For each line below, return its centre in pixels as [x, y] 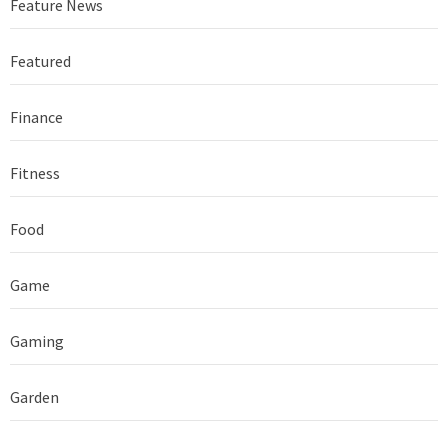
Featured [40, 60]
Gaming [37, 340]
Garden [34, 396]
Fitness [35, 172]
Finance [36, 116]
